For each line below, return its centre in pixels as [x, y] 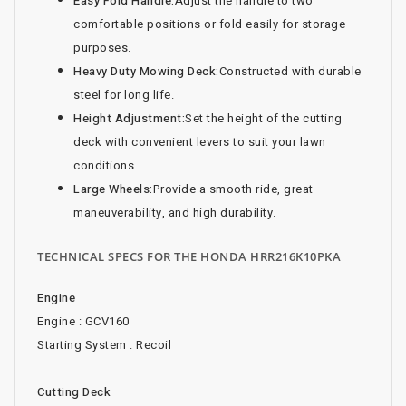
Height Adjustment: [129, 119]
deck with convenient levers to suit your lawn [200, 142]
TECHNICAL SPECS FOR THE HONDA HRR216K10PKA [189, 257]
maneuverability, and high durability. [175, 213]
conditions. [106, 166]
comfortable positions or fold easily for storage [209, 24]
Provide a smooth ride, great [233, 189]
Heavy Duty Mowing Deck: [146, 72]
